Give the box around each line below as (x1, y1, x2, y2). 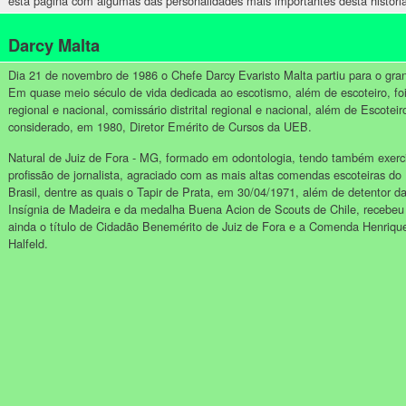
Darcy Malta (8, 33, 100, 58)
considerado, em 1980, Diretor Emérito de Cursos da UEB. (8, 117, 312, 135)
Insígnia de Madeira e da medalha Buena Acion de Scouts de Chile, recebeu (8, 200, 404, 218)
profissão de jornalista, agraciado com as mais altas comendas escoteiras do (8, 166, 401, 184)
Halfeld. (8, 235, 48, 253)
